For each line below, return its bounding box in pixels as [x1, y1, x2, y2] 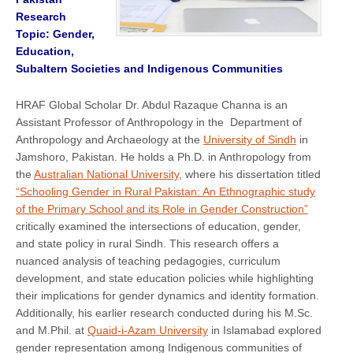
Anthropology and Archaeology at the [16, 132, 203, 146]
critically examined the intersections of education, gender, [16, 219, 301, 232]
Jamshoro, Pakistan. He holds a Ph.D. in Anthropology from [16, 150, 311, 163]
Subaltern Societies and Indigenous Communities [16, 61, 283, 75]
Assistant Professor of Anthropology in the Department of [16, 115, 302, 128]
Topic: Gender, [16, 27, 95, 40]
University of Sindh [203, 132, 296, 146]
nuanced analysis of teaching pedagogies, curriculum [16, 254, 281, 267]
